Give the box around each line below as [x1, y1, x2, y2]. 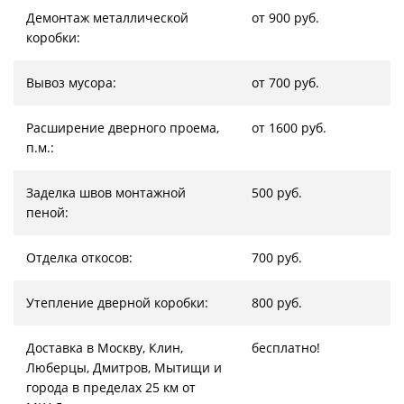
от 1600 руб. [252, 119, 326, 136]
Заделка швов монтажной [26, 184, 186, 201]
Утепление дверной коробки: [26, 294, 208, 311]
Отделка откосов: [26, 249, 133, 266]
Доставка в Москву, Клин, [26, 339, 183, 356]
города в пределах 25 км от [26, 379, 196, 396]
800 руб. [252, 294, 302, 311]
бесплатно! [252, 339, 324, 356]
